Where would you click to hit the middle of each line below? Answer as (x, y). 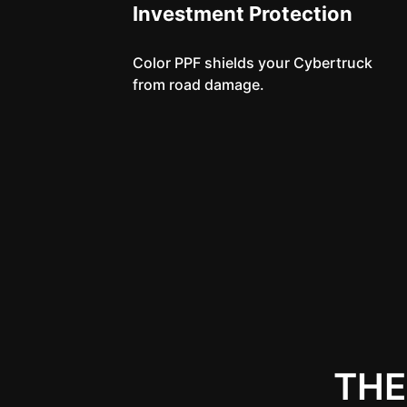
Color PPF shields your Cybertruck (252, 63)
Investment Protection (242, 14)
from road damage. (198, 84)
